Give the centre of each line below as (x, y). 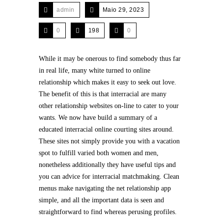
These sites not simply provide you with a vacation (109, 141)
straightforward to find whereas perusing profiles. (108, 212)
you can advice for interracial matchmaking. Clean (109, 177)
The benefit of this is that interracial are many (103, 94)
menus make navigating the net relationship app (105, 188)
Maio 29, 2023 (123, 10)
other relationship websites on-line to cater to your (109, 106)
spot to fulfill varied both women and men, (99, 153)
